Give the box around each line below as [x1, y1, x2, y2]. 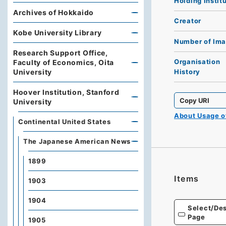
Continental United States [18, 118, 111, 126]
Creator [174, 17, 201, 25]
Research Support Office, [13, 48, 108, 57]
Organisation [174, 58, 220, 66]
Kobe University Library [13, 28, 102, 37]
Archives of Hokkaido [13, 8, 94, 17]
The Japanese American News [23, 137, 131, 145]
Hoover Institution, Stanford [13, 88, 120, 96]
